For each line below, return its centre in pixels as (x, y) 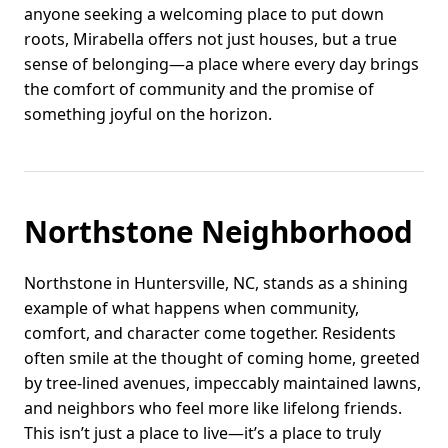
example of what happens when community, (191, 307)
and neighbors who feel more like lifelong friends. (213, 407)
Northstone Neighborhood (218, 231)
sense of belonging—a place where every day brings (221, 63)
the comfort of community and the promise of (199, 88)
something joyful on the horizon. (148, 113)
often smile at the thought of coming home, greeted (222, 357)
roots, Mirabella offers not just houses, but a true (210, 38)
